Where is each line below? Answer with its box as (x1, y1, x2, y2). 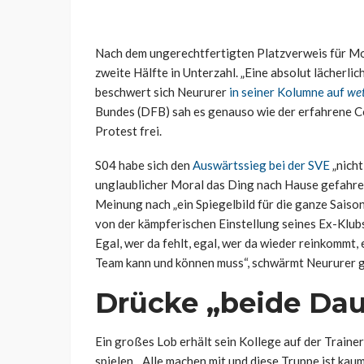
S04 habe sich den (95, 158, 193, 173)
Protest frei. (95, 123, 162, 139)
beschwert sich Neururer (95, 84, 229, 100)
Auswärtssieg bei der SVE (193, 158, 330, 173)
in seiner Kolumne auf (229, 84, 347, 100)
